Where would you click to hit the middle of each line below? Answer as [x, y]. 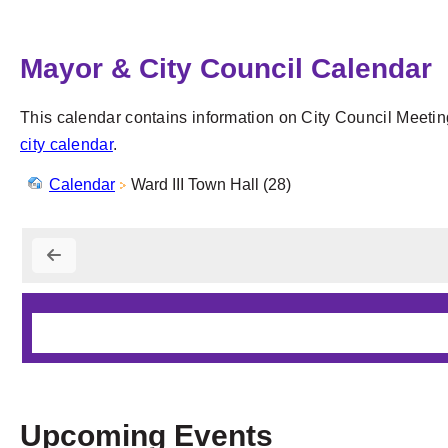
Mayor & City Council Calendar [226, 68]
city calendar [66, 144]
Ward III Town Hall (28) [211, 184]
